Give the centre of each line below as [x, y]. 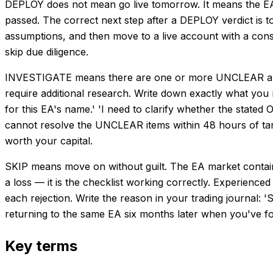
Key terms [41, 246]
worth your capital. [49, 140]
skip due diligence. [47, 51]
